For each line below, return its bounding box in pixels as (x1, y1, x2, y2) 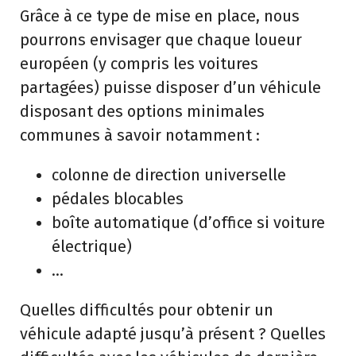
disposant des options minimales (20, 102, 265, 121)
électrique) (52, 237, 132, 256)
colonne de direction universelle (52, 165, 286, 184)
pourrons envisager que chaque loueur (20, 30, 302, 49)
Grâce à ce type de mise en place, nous (20, 6, 300, 25)
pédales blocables (52, 189, 184, 208)
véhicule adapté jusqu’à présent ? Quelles (20, 324, 326, 343)
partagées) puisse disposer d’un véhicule (20, 78, 321, 97)
